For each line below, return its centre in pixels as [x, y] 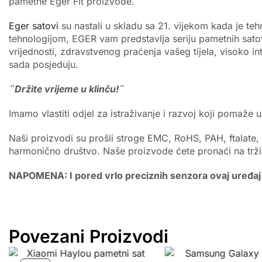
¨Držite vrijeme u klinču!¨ [67, 89]
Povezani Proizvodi [89, 236]
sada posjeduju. [44, 64]
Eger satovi [34, 25]
